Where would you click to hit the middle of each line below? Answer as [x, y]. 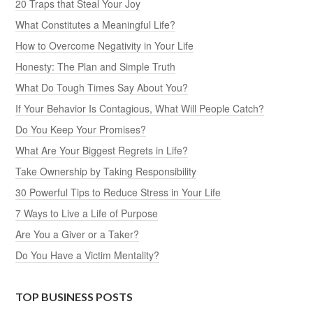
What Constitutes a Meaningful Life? [96, 24]
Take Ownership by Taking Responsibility [106, 171]
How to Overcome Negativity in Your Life [105, 45]
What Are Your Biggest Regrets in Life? [102, 150]
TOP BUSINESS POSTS [74, 296]
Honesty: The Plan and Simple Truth [96, 66]
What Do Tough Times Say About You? [102, 87]
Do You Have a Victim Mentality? [88, 255]
